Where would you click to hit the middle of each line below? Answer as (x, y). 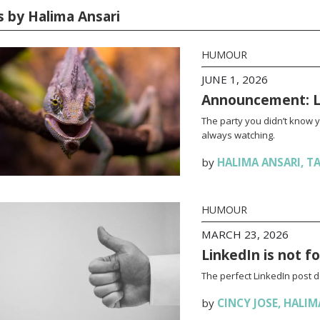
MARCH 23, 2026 (245, 234)
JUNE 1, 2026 (234, 79)
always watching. (238, 135)
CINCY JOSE (247, 303)
